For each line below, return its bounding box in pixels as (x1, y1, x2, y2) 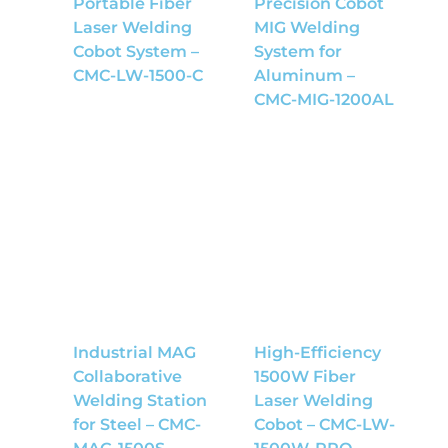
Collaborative (72, 366, 182, 386)
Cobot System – (72, 42, 199, 62)
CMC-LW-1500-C (72, 66, 203, 86)
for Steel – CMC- (72, 414, 201, 434)
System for (254, 42, 342, 62)
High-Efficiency (254, 342, 381, 362)
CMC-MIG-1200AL (254, 90, 394, 110)
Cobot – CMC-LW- (254, 414, 395, 434)
